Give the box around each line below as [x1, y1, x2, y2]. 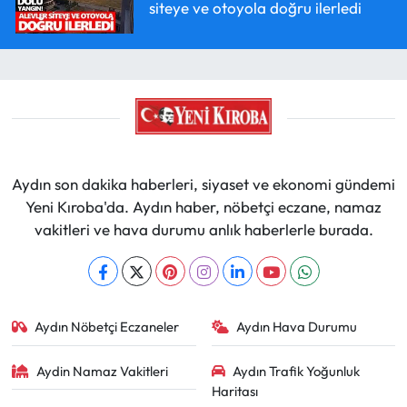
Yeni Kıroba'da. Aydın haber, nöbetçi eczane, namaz [25, 197, 382, 217]
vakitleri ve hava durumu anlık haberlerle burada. [34, 220, 373, 240]
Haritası [211, 382, 258, 400]
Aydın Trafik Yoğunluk [233, 362, 360, 380]
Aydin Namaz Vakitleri [36, 362, 169, 380]
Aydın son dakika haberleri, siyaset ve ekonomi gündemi [12, 174, 395, 194]
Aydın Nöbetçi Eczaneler [35, 318, 180, 336]
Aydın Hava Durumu [236, 318, 357, 336]
